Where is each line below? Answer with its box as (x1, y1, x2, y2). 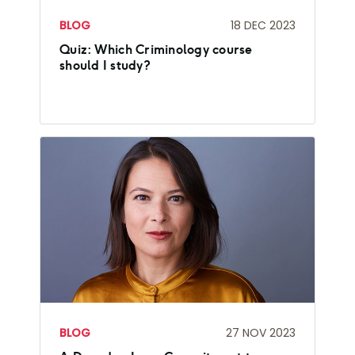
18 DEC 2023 (231, 17, 296, 33)
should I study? (59, 58, 151, 74)
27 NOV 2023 (226, 324, 296, 341)
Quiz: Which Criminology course (59, 42, 253, 58)
